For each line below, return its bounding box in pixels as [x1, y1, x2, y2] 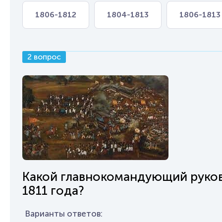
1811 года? [22, 183, 84, 198]
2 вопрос [27, 52, 61, 61]
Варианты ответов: [25, 209, 103, 219]
